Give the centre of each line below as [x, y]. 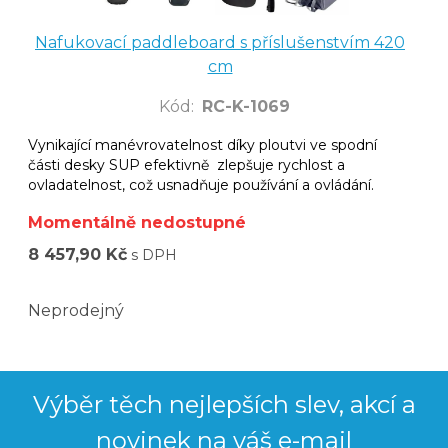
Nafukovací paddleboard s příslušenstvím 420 [220, 43]
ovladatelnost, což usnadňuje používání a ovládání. [201, 185]
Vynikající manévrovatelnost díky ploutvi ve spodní [202, 145]
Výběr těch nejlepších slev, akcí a [224, 405]
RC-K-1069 [245, 107]
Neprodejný [76, 311]
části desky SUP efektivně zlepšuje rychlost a [186, 165]
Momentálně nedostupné [137, 223]
